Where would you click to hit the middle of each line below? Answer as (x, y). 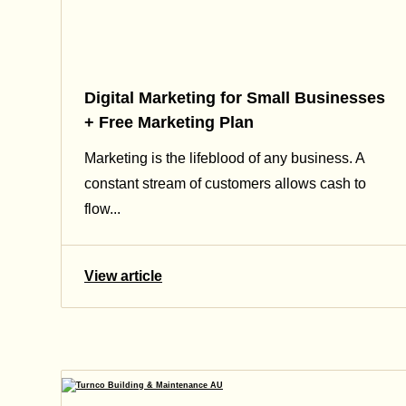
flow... (102, 208)
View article (123, 275)
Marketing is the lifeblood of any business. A (224, 158)
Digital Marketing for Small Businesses (235, 98)
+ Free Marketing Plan (169, 123)
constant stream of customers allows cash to (225, 183)
